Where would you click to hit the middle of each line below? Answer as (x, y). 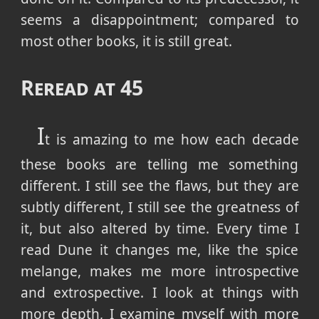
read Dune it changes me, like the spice (159, 250)
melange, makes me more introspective (159, 272)
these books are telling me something (159, 165)
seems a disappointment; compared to (159, 20)
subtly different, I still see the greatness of (159, 208)
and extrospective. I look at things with (159, 293)
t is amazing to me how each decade (172, 140)
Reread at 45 (82, 88)
